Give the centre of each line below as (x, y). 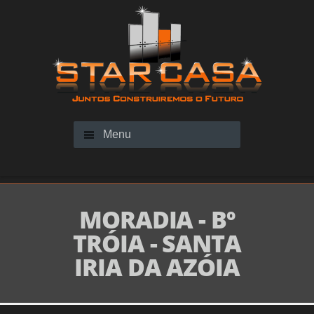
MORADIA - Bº (157, 219)
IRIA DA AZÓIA (157, 267)
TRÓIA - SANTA (157, 243)
